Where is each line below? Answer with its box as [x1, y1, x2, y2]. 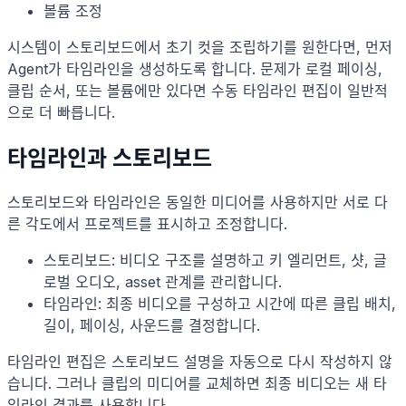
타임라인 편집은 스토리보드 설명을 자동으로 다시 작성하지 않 [7, 353, 392, 372]
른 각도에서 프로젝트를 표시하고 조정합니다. [7, 215, 287, 234]
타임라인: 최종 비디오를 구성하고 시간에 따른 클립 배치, [43, 295, 396, 314]
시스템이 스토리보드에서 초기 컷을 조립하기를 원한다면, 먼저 [7, 38, 392, 57]
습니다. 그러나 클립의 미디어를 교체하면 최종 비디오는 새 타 [7, 374, 387, 393]
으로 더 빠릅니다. [7, 103, 115, 122]
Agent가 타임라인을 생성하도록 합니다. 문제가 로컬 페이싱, [7, 60, 382, 79]
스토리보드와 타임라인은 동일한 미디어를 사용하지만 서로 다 [7, 193, 388, 212]
